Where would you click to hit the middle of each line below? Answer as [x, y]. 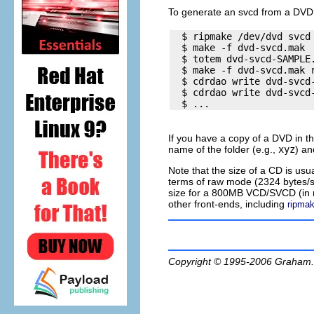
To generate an [203, 12]
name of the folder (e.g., [223, 149]
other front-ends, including [228, 204]
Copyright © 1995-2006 [221, 261]
